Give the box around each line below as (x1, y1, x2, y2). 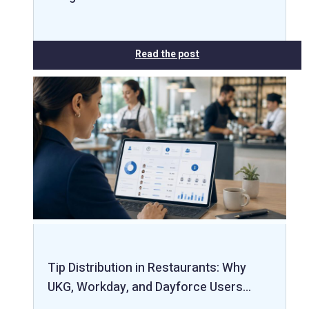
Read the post (135, 46, 199, 61)
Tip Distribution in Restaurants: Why (48, 258, 246, 277)
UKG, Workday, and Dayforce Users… (48, 277, 251, 297)
